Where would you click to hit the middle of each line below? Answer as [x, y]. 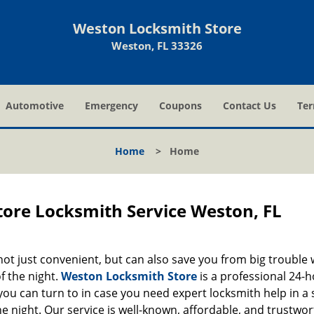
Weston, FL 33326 [157, 46]
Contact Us [250, 105]
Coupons [180, 105]
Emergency [111, 105]
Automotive [35, 105]
